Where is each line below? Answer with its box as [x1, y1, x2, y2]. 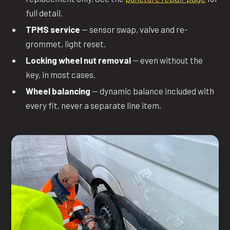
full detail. [26, 7, 63, 18]
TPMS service [26, 24, 81, 34]
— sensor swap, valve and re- [80, 24, 188, 34]
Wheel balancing [26, 85, 91, 96]
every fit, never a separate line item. [26, 100, 162, 110]
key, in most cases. [26, 69, 96, 80]
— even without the [131, 54, 203, 65]
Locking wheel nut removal [26, 54, 131, 65]
